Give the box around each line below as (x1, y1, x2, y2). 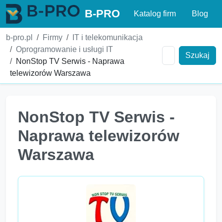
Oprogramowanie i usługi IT (16, 45, 113, 54)
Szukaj (185, 51, 210, 59)
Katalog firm (134, 9, 176, 18)
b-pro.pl (6, 33, 33, 42)
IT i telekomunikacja (72, 33, 143, 42)
